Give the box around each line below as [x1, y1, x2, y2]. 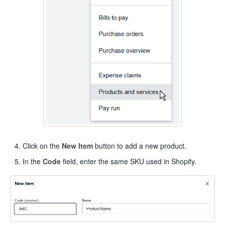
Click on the [23, 141, 62, 151]
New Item [62, 141, 93, 151]
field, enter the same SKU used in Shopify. [61, 156, 196, 167]
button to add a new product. [93, 141, 186, 151]
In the [23, 156, 43, 167]
